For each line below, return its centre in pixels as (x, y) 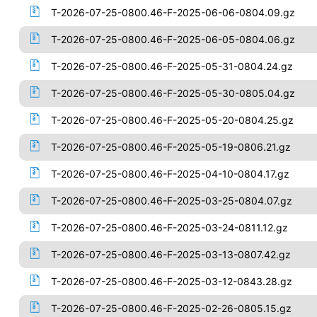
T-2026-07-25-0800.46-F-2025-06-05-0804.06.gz (173, 39)
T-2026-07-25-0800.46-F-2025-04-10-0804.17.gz (170, 174)
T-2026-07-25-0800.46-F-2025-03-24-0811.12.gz (169, 227)
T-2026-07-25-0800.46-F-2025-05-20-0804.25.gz (172, 120)
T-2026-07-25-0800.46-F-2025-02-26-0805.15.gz (171, 308)
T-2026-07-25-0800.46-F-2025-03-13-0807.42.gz (171, 254)
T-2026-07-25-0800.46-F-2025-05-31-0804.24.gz (172, 66)
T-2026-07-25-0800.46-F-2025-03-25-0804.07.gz (171, 201)
